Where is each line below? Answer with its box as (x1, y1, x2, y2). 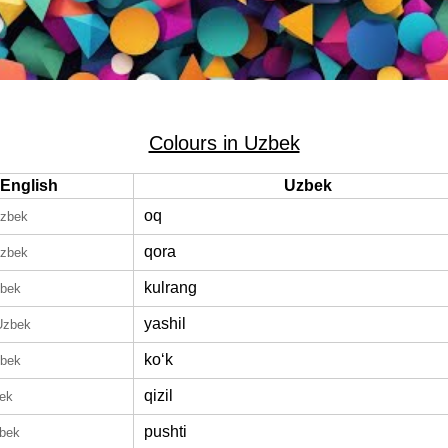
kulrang (144, 279, 197, 296)
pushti (144, 423, 187, 440)
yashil (144, 315, 186, 332)
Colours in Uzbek (148, 132, 300, 154)
